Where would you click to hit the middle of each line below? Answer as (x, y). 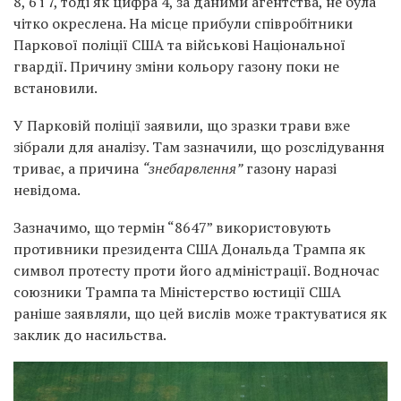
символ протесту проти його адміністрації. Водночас (196, 270)
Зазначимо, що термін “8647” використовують (172, 227)
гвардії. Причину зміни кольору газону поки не (176, 66)
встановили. (55, 87)
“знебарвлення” (192, 168)
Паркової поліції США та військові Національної (179, 44)
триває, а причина (78, 168)
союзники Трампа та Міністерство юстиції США (177, 291)
